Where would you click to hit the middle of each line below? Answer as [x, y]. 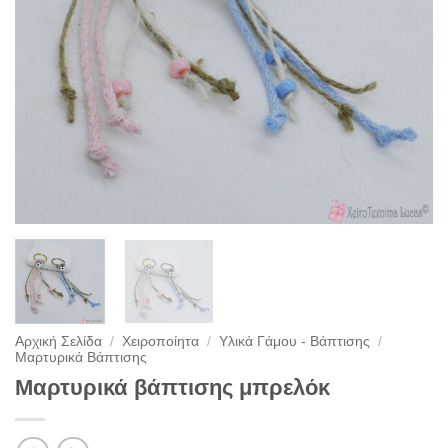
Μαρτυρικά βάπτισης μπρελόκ [172, 387]
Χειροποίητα [161, 341]
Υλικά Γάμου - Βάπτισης [295, 341]
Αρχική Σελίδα [58, 341]
